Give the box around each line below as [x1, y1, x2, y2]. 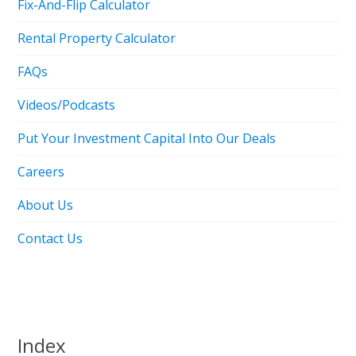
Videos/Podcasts [17, 95, 116, 114]
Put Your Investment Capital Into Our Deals [17, 129, 277, 147]
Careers [17, 162, 65, 180]
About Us [17, 195, 74, 214]
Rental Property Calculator [17, 29, 176, 47]
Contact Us [17, 229, 83, 247]
